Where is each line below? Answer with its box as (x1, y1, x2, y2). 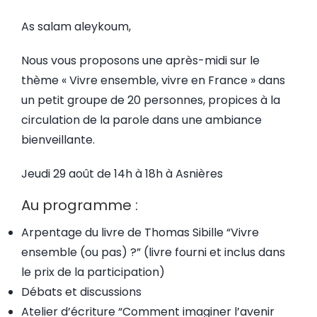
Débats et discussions (21, 284, 142, 300)
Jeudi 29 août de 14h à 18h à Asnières (21, 166, 223, 182)
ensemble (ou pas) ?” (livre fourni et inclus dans (21, 244, 285, 260)
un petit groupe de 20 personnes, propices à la (21, 92, 280, 108)
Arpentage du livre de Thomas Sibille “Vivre (21, 224, 259, 241)
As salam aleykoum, (21, 18, 131, 35)
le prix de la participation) (21, 264, 165, 280)
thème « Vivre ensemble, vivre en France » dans (21, 72, 285, 88)
